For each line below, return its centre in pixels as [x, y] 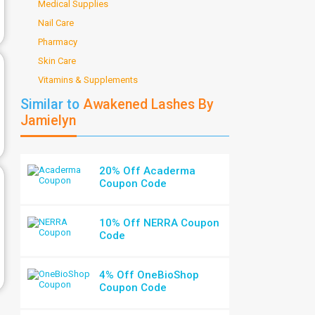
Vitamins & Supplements [88, 80]
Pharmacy [58, 42]
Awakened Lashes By [147, 104]
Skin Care [57, 61]
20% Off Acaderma [148, 171]
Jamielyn [48, 121]
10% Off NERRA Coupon [160, 223]
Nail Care [56, 23]
